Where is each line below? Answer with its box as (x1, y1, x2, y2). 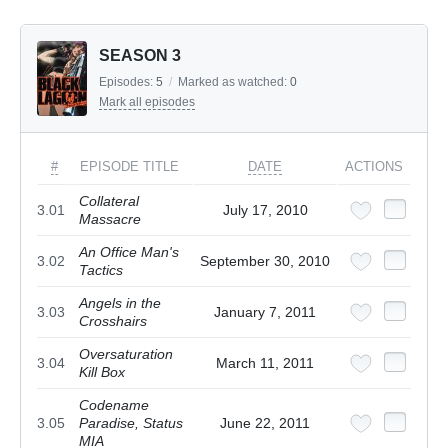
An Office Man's (79, 244, 179, 261)
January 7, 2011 (214, 304, 316, 321)
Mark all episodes (99, 95, 195, 110)
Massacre (79, 211, 141, 228)
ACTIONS (345, 159, 403, 175)
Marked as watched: (178, 75, 290, 90)
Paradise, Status (79, 415, 183, 432)
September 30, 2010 (200, 253, 330, 270)
